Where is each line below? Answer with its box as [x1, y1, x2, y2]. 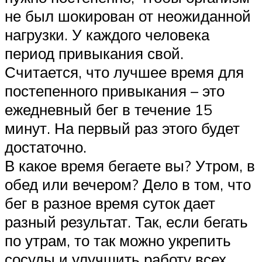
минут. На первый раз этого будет [5, 119, 240, 138]
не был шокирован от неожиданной [5, 6, 251, 26]
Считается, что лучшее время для [5, 63, 244, 82]
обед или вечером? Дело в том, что [5, 175, 251, 194]
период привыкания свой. [5, 44, 184, 63]
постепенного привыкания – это [5, 81, 225, 101]
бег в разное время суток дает [5, 194, 215, 213]
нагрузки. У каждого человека [5, 25, 209, 44]
